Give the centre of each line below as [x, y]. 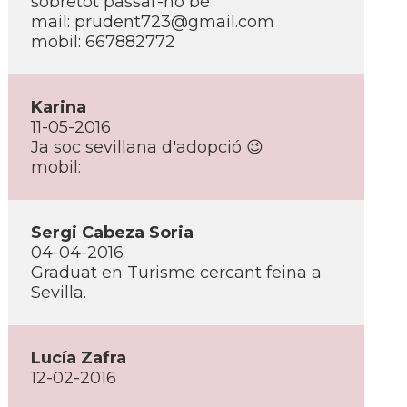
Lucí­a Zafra [79, 358]
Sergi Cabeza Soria [112, 233]
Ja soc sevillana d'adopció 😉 [147, 147]
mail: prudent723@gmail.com [153, 22]
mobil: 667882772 [103, 42]
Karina [59, 107]
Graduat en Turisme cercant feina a [176, 273]
